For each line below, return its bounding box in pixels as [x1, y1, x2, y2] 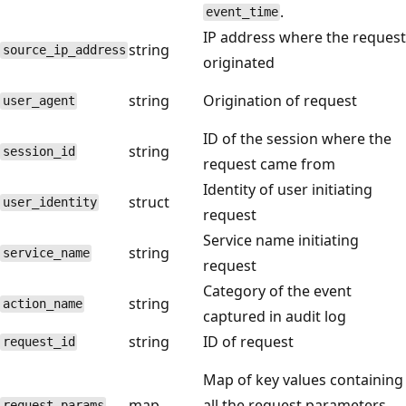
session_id [2, 144, 75, 159]
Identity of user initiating [203, 179, 372, 199]
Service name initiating [203, 229, 359, 250]
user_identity [2, 195, 97, 210]
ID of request [203, 331, 294, 352]
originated [203, 52, 275, 72]
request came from [203, 153, 335, 174]
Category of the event [203, 280, 352, 301]
